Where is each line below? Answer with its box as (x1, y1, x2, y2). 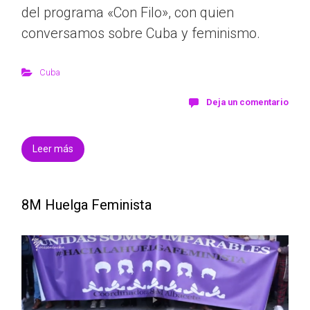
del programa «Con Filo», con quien (21, 3, 234, 21)
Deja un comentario (206, 96, 289, 107)
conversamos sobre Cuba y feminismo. (21, 24, 260, 42)
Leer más (33, 143, 73, 154)
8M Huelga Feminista (21, 196, 152, 213)
